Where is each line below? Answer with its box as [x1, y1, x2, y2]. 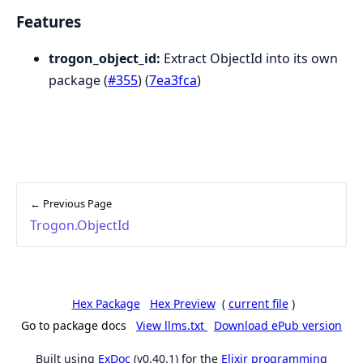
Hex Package [71, 296, 140, 312]
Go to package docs [21, 318, 126, 334]
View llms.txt [136, 318, 207, 334]
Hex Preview [149, 296, 216, 312]
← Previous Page [30, 196, 112, 211]
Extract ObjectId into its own [160, 49, 338, 68]
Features [16, 11, 81, 32]
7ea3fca [149, 71, 197, 90]
